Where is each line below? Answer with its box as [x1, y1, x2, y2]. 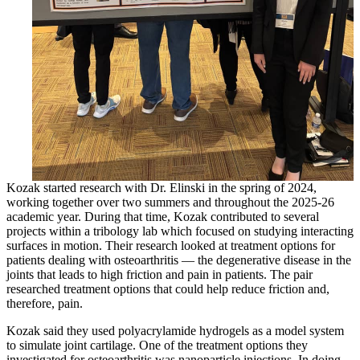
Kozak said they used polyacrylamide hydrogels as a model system [6, 324, 344, 338]
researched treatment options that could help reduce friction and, [6, 282, 329, 297]
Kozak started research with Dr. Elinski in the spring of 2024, [6, 181, 317, 195]
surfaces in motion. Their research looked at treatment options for [6, 239, 335, 253]
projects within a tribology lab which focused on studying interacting [6, 224, 354, 239]
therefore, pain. [6, 297, 83, 311]
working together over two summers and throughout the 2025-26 [6, 195, 334, 210]
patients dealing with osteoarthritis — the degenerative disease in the [6, 253, 351, 268]
